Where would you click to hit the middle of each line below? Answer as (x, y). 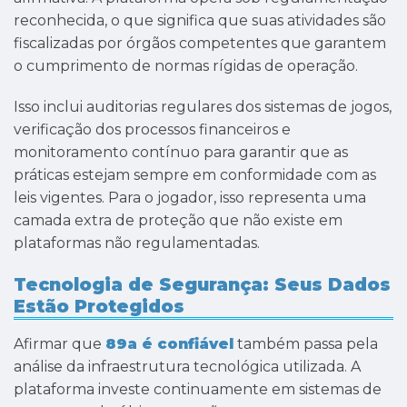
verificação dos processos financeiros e (152, 130)
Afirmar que (60, 343)
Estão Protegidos (99, 307)
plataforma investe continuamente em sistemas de (198, 389)
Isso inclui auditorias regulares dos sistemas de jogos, (203, 107)
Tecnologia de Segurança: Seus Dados (202, 285)
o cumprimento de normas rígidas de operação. (186, 65)
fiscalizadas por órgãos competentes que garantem (200, 43)
